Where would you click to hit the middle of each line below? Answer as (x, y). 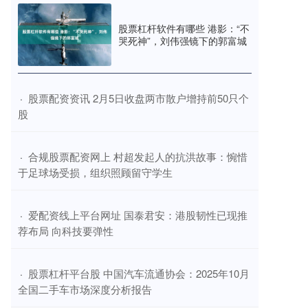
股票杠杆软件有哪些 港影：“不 (184, 29)
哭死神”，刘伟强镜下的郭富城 (183, 41)
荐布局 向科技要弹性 (66, 230)
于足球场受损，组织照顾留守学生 (95, 172)
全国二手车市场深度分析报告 (85, 289)
